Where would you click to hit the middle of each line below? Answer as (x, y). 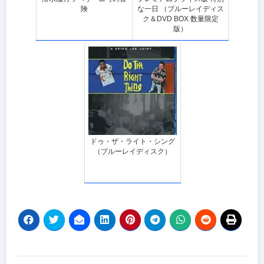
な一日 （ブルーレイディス (180, 9)
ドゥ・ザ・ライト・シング (132, 141)
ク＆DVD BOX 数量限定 (180, 19)
